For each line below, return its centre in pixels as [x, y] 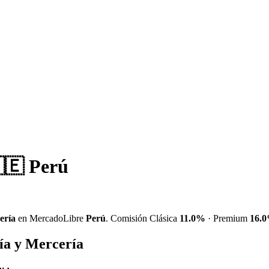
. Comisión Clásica [143, 218]
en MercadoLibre [51, 218]
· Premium [228, 218]
